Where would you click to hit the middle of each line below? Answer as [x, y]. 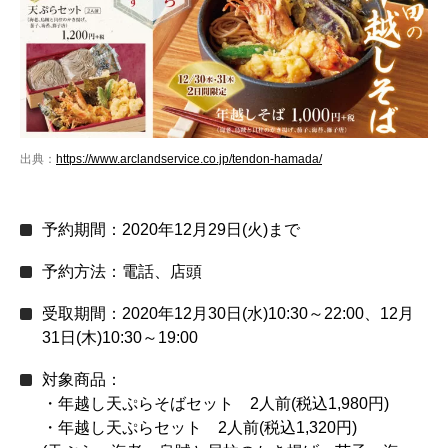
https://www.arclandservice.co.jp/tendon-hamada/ [189, 159]
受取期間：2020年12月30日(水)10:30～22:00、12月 [228, 314]
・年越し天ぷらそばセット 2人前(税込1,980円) [215, 404]
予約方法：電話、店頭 [122, 272]
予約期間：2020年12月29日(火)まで [171, 230]
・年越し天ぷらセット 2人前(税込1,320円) [199, 428]
